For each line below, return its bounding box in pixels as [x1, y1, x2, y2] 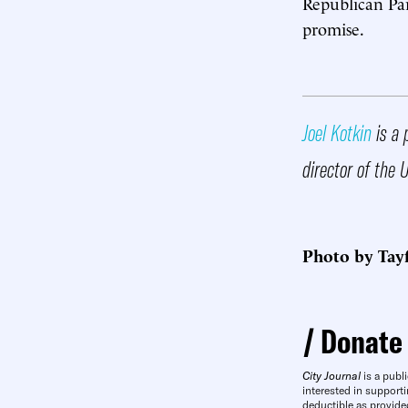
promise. [302, 16, 364, 39]
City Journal [302, 369, 361, 382]
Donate [321, 321, 403, 362]
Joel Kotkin [302, 118, 372, 147]
